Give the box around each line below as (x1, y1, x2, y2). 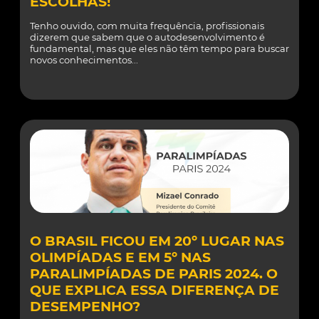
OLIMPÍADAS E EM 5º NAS (30, 249, 211, 266)
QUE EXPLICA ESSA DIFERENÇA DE (30, 282, 279, 298)
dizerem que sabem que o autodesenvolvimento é (30, 31, 265, 43)
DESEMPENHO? (30, 298, 140, 315)
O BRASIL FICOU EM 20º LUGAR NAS (30, 233, 284, 249)
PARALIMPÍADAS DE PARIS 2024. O (30, 266, 278, 282)
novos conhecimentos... (30, 54, 138, 66)
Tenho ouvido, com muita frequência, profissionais (30, 20, 264, 31)
